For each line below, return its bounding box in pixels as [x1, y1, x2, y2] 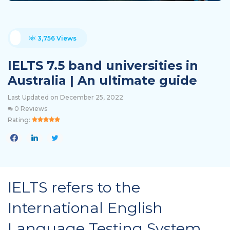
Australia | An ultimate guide [8, 72, 197, 88]
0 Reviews [13, 104, 47, 112]
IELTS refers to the [8, 178, 140, 196]
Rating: [8, 116, 32, 124]
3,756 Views [36, 34, 76, 42]
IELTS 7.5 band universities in [8, 57, 198, 73]
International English [8, 198, 163, 217]
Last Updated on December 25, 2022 [8, 93, 123, 101]
